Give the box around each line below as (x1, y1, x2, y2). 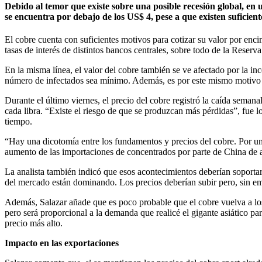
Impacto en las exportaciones (5, 238, 119, 249)
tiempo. (5, 116, 32, 127)
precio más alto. (5, 218, 63, 229)
